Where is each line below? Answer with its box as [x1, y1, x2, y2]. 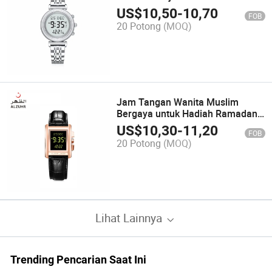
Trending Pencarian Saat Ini [10, 253, 146, 267]
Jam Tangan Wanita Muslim [117, 95, 239, 109]
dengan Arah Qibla [117, 118, 199, 132]
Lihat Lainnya [95, 210, 165, 226]
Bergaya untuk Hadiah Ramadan [117, 106, 258, 120]
